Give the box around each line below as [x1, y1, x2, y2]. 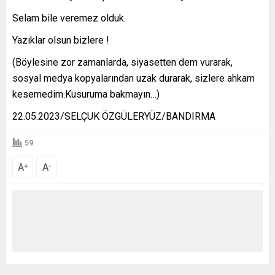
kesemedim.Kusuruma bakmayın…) [12, 88, 160, 101]
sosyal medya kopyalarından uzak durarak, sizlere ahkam [12, 72, 255, 85]
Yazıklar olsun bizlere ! [12, 34, 109, 47]
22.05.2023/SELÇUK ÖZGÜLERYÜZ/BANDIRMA [12, 110, 215, 123]
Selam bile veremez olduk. [12, 12, 126, 25]
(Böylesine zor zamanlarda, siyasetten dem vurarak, [12, 56, 233, 69]
